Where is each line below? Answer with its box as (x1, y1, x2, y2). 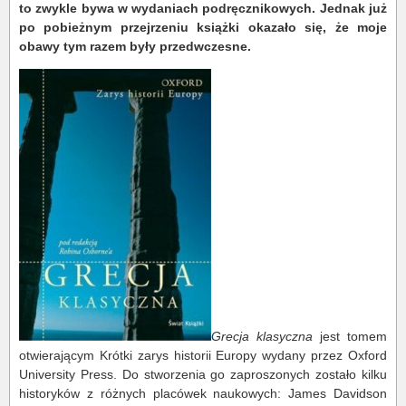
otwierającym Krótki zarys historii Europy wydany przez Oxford (19, 348, 387, 362)
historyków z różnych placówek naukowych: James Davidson (19, 386, 387, 401)
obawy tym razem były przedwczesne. (19, 39, 251, 53)
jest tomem (313, 329, 387, 343)
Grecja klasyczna (211, 329, 313, 343)
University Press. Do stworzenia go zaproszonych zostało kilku (19, 367, 387, 382)
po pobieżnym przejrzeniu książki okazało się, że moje (19, 20, 387, 34)
